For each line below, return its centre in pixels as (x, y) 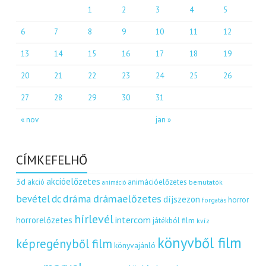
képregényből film (64, 243)
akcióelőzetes (74, 181)
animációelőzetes (158, 182)
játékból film (174, 220)
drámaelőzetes (128, 198)
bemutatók (206, 182)
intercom (133, 219)
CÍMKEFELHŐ (52, 160)
